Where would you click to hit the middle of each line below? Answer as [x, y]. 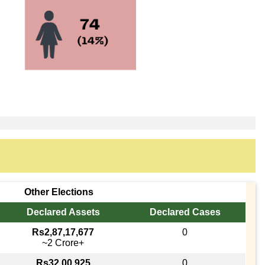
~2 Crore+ [63, 243]
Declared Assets [63, 212]
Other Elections [59, 192]
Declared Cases [185, 212]
